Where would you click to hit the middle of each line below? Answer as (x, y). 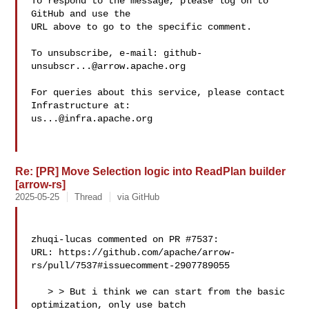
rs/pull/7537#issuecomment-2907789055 (131, 266)
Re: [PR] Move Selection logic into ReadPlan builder (151, 171)
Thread (89, 197)
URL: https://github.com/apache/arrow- (133, 252)
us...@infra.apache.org (92, 119)
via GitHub (139, 197)
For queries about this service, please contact (158, 92)
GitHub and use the (81, 14)
